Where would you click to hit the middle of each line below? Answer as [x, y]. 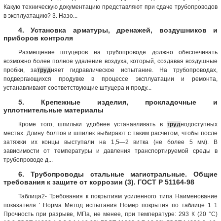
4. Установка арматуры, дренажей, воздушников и [118, 30]
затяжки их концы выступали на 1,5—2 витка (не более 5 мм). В [110, 142]
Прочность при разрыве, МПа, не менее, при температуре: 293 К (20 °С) [110, 214]
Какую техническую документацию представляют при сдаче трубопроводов [110, 7]
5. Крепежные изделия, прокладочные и [118, 102]
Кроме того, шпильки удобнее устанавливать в [92, 124]
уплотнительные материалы [54, 110]
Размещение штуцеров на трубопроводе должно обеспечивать [118, 52]
